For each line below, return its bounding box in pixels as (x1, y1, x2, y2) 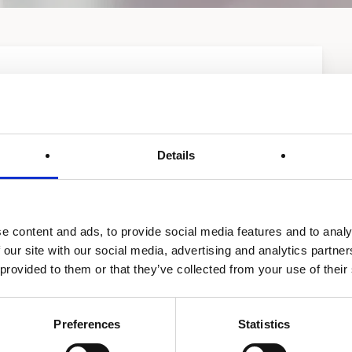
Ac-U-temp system (183, 234, 281, 252)
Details (156, 148, 196, 163)
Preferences (53, 317, 121, 332)
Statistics (238, 317, 290, 332)
